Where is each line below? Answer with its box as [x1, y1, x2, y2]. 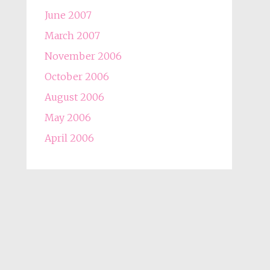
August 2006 [44, 91, 104, 103]
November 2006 [44, 50, 122, 62]
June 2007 [44, 9, 92, 21]
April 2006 [44, 132, 94, 144]
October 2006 [44, 71, 109, 83]
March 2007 [44, 30, 100, 42]
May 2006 [44, 111, 91, 124]
